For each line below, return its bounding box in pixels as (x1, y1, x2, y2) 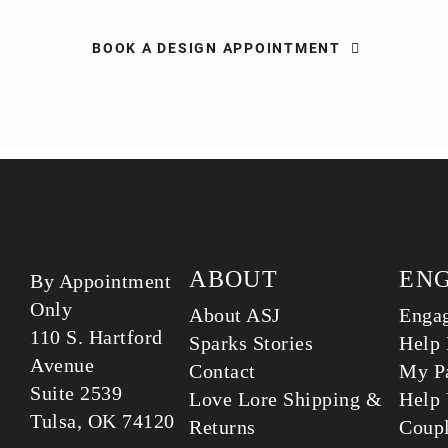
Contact (189, 360, 256, 382)
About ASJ (189, 304, 281, 326)
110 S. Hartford (30, 326, 163, 348)
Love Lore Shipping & (189, 388, 383, 410)
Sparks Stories (189, 332, 314, 354)
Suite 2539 (30, 382, 122, 404)
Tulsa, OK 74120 (30, 410, 175, 432)
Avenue (30, 354, 94, 376)
